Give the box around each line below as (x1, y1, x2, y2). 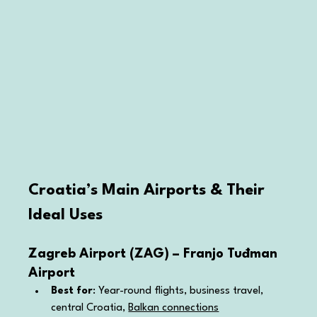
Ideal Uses (28, 207, 103, 223)
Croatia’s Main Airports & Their (28, 182, 270, 198)
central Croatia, (51, 302, 129, 313)
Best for (51, 285, 93, 296)
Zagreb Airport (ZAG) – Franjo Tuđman (28, 247, 282, 260)
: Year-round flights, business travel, (93, 285, 267, 296)
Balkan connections (128, 302, 219, 313)
